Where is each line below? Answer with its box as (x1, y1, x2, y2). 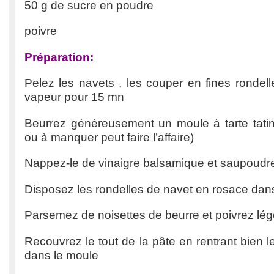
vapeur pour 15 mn (24, 91, 124, 103)
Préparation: (24, 50, 94, 64)
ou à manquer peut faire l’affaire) (24, 130, 194, 144)
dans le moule (24, 248, 98, 262)
